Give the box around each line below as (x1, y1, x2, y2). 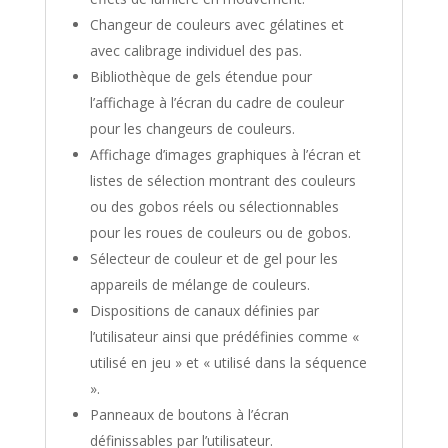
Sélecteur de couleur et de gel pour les (89, 248, 338, 268)
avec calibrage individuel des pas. (89, 40, 302, 60)
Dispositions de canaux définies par (89, 300, 319, 320)
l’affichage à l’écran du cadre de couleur (89, 92, 344, 112)
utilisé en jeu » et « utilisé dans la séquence (89, 352, 367, 372)
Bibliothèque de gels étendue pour (89, 66, 312, 86)
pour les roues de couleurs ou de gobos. (89, 222, 351, 242)
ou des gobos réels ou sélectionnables (89, 196, 339, 216)
